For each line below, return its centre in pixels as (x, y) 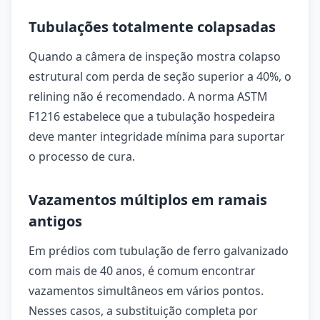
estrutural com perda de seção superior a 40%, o (160, 76)
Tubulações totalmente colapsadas (152, 27)
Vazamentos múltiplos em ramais (148, 200)
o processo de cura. (82, 156)
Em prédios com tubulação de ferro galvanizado (159, 251)
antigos (55, 221)
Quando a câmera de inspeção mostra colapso (155, 56)
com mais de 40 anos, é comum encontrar (142, 271)
